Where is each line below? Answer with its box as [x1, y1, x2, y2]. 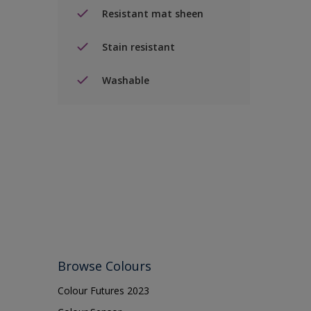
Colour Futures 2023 [58, 284, 149, 297]
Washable [102, 73, 149, 87]
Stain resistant [102, 40, 175, 53]
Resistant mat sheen [102, 6, 203, 20]
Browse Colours [58, 258, 151, 274]
